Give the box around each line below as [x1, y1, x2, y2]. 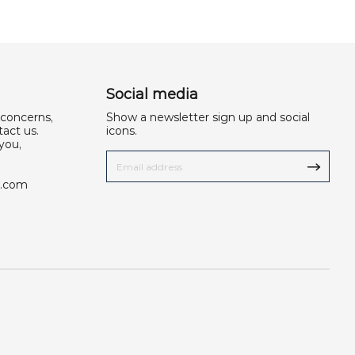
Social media [105, 86, 198, 103]
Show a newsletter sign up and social [105, 110, 310, 124]
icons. [105, 124, 137, 138]
